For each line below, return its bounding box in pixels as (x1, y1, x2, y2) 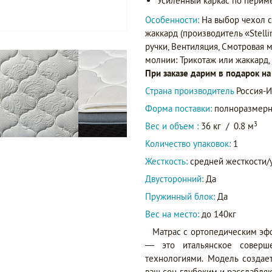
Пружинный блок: (145, 191, 215, 203)
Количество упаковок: (145, 138, 231, 150)
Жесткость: (145, 155, 188, 168)
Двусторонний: (145, 173, 203, 185)
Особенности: (145, 14, 202, 26)
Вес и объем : (145, 120, 201, 132)
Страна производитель (145, 85, 236, 97)
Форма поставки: (145, 103, 212, 115)
